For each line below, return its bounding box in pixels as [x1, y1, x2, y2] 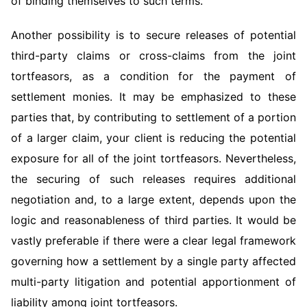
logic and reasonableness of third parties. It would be [11, 213, 296, 227]
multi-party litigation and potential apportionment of [11, 275, 296, 288]
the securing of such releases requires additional [11, 172, 296, 186]
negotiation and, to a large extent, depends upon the [11, 193, 296, 206]
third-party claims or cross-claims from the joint [11, 49, 296, 62]
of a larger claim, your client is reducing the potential [11, 131, 296, 145]
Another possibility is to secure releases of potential [11, 28, 296, 42]
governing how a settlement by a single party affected [11, 254, 296, 268]
